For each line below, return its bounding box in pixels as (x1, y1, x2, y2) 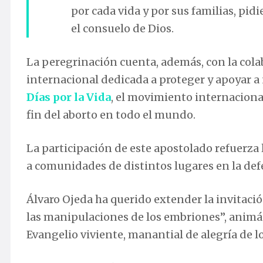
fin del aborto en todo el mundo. (26, 108, 195, 122)
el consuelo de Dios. (71, 22, 174, 36)
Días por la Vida (26, 90, 111, 104)
